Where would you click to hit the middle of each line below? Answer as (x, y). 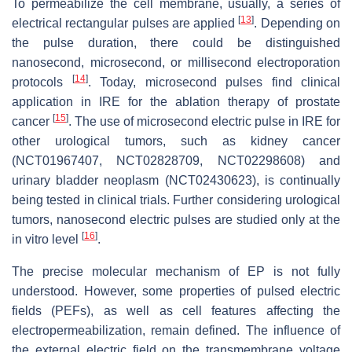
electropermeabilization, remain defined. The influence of (176, 331)
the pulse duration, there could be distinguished (176, 43)
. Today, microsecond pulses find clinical (214, 82)
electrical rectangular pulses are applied (125, 24)
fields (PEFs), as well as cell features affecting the (176, 311)
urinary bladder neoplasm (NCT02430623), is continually (176, 181)
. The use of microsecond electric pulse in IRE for (204, 122)
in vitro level (47, 240)
